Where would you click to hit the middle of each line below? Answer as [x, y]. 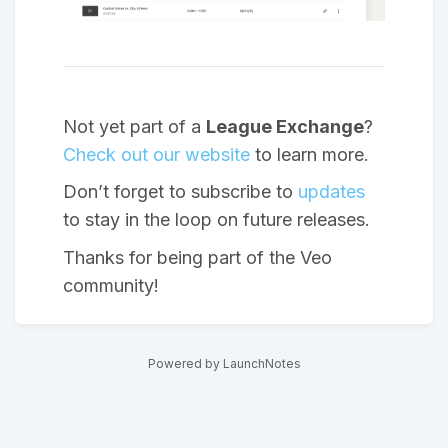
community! [111, 285]
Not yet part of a [134, 126]
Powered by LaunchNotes [224, 364]
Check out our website [156, 154]
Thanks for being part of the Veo [197, 257]
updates [331, 192]
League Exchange [285, 126]
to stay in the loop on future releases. [216, 220]
